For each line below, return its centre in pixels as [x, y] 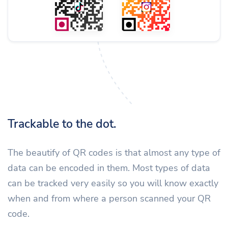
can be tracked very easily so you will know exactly [113, 183]
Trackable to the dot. [62, 124]
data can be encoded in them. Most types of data [109, 168]
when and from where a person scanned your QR [109, 199]
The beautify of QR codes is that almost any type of [114, 153]
